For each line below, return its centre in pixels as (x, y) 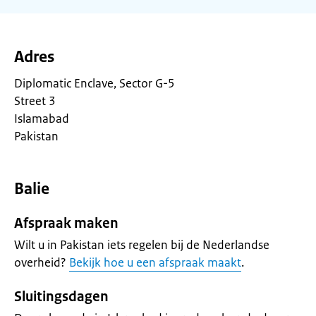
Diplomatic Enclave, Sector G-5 (95, 83)
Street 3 (35, 101)
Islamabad (42, 119)
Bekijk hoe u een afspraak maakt (155, 262)
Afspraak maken (66, 223)
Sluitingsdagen (61, 297)
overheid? (42, 262)
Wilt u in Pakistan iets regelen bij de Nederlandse (142, 245)
